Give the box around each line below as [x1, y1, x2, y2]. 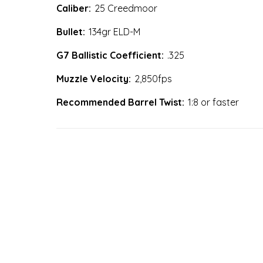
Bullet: [56, 25, 85, 38]
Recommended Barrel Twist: [56, 96, 184, 108]
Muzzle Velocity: [56, 72, 131, 85]
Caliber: [56, 2, 91, 14]
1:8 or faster [188, 96, 239, 108]
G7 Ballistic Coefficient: [56, 49, 164, 61]
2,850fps [134, 72, 172, 85]
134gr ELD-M [89, 25, 140, 38]
